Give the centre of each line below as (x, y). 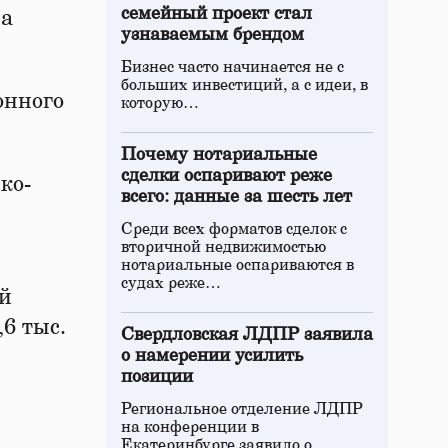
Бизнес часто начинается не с (232, 67)
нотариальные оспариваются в (237, 265)
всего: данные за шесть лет (236, 197)
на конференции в (190, 427)
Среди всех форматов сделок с (234, 229)
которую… (160, 103)
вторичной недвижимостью (223, 247)
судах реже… (171, 283)
